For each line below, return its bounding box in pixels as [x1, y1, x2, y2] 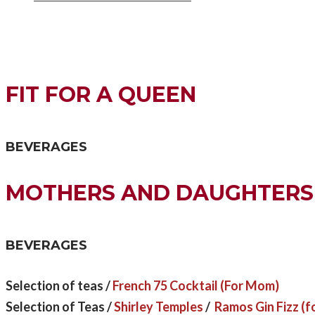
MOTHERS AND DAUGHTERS [6, 180, 314, 207]
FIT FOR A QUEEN [6, 82, 196, 108]
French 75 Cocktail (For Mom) [112, 277, 279, 293]
